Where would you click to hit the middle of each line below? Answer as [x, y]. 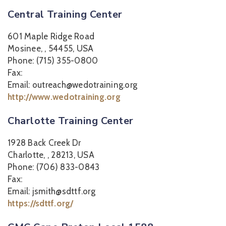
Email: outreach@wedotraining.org [72, 85]
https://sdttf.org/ [41, 203]
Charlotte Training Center [71, 121]
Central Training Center [65, 14]
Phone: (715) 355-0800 [53, 61]
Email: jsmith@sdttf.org [51, 191]
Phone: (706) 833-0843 [54, 167]
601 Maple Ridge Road [51, 36]
